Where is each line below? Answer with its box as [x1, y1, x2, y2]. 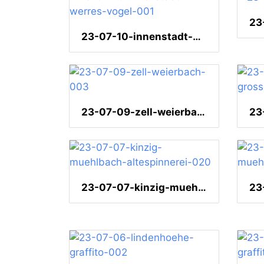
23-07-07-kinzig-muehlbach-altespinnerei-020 [198, 181, 206, 194]
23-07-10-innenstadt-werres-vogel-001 [193, 31, 201, 43]
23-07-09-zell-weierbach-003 [197, 106, 205, 118]
